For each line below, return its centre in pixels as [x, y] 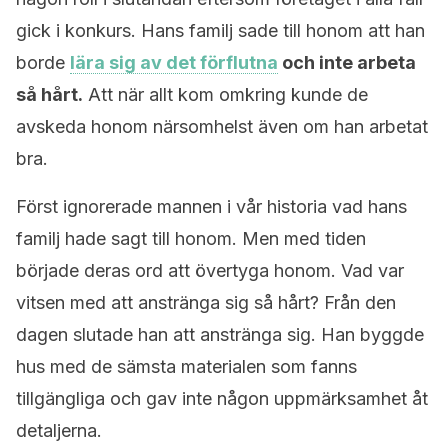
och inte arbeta [347, 62]
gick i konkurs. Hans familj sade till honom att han [220, 30]
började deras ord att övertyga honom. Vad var [210, 270]
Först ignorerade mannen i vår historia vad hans [211, 206]
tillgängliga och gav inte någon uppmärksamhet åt [222, 398]
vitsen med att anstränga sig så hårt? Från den [206, 302]
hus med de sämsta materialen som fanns [186, 366]
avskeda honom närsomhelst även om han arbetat [222, 126]
